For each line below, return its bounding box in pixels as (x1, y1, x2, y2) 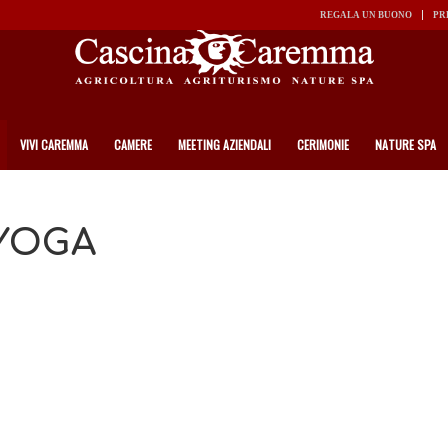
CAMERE (114, 136, 152, 153)
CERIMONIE (297, 136, 349, 153)
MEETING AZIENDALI (178, 136, 271, 153)
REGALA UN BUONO (320, 10, 412, 20)
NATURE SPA (375, 136, 436, 153)
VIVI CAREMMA (20, 136, 88, 153)
